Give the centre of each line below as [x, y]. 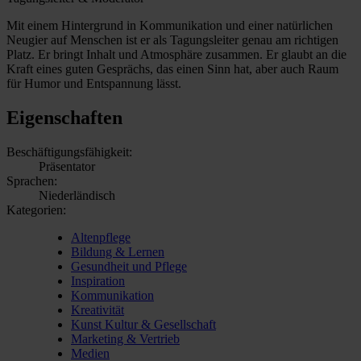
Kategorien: [36, 210]
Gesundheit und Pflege [129, 266]
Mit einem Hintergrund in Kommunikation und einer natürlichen [170, 25]
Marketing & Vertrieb [125, 338]
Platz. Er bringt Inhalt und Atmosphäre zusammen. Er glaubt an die [176, 54]
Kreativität [98, 309]
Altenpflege [101, 237]
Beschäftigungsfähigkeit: [69, 151]
